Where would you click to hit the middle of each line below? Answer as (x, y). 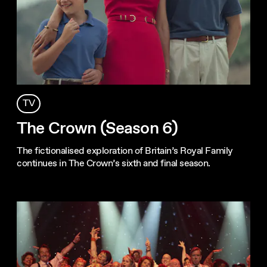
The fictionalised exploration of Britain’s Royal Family (125, 151)
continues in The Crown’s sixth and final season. (114, 163)
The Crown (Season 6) (97, 128)
